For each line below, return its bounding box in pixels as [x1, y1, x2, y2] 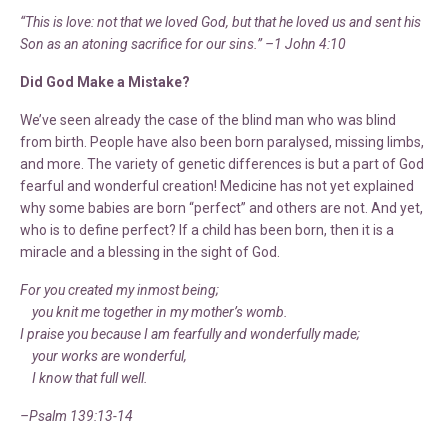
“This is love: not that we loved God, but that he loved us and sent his [20, 13, 421, 30]
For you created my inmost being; [20, 281, 219, 298]
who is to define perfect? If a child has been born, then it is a [20, 221, 394, 238]
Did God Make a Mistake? [20, 73, 190, 90]
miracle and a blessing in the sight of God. [20, 243, 280, 260]
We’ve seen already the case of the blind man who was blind [20, 111, 396, 128]
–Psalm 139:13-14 [20, 407, 133, 424]
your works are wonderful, [20, 347, 187, 364]
